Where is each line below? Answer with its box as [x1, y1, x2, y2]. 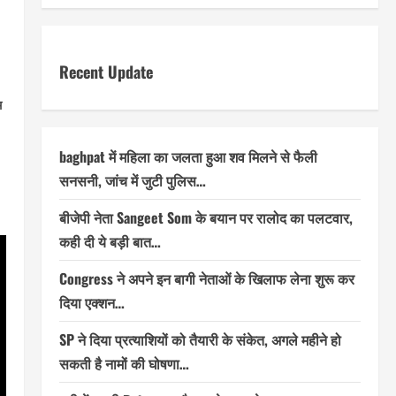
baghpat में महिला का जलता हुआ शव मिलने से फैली [58, 145, 317, 167]
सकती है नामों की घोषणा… [58, 352, 189, 374]
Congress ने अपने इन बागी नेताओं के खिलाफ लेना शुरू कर [58, 267, 354, 289]
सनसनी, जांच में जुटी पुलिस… [58, 169, 206, 191]
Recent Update [58, 59, 153, 83]
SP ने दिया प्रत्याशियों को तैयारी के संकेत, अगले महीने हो [58, 328, 341, 350]
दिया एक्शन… [58, 291, 125, 313]
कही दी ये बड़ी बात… [58, 230, 161, 252]
